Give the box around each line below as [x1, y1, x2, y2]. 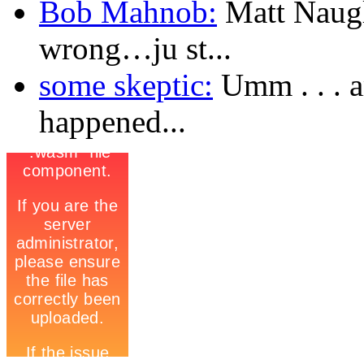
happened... [39, 103, 186, 139]
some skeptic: [39, 67, 213, 102]
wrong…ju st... [39, 30, 232, 66]
